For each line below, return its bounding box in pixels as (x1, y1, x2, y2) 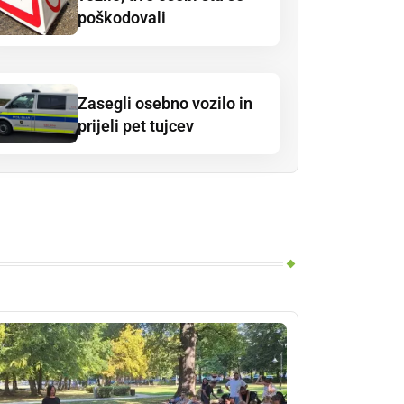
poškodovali (78, 7, 166, 27)
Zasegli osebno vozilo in (78, 93, 252, 113)
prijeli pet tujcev (78, 115, 194, 135)
